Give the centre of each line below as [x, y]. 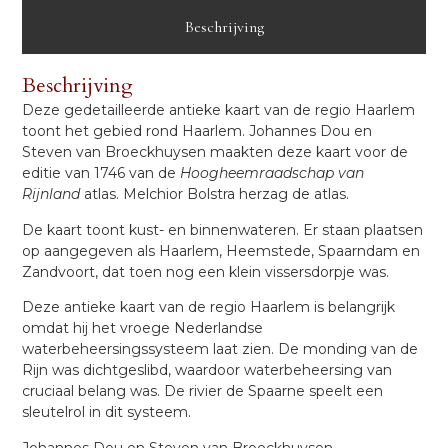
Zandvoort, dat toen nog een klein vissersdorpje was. [206, 271]
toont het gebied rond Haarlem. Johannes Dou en [197, 131]
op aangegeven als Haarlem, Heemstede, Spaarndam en [221, 250]
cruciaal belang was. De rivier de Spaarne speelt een [203, 391]
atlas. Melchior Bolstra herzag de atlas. [215, 194]
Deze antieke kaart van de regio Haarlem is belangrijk [209, 307]
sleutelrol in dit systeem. [107, 412]
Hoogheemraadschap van [272, 173]
